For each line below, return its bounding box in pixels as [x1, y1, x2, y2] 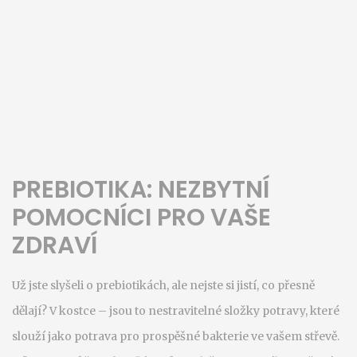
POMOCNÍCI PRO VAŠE [12, 201, 271, 234]
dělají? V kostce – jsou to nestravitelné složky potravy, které [12, 304, 339, 318]
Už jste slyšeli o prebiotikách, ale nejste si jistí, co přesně [12, 278, 315, 292]
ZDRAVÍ [12, 229, 97, 262]
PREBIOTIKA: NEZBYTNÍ [12, 173, 269, 206]
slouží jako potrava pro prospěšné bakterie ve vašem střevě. [12, 329, 339, 343]
